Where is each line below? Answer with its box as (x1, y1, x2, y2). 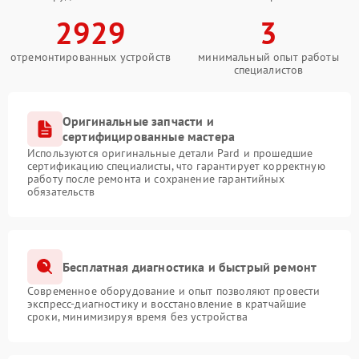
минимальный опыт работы (198, 50, 339, 65)
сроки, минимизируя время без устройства (27, 309, 248, 325)
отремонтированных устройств (10, 50, 171, 65)
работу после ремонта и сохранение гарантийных (27, 171, 284, 187)
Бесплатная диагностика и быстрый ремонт (63, 258, 317, 275)
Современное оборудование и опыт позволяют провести (27, 284, 321, 299)
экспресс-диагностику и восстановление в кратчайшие (27, 296, 307, 312)
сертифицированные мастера (63, 128, 236, 145)
